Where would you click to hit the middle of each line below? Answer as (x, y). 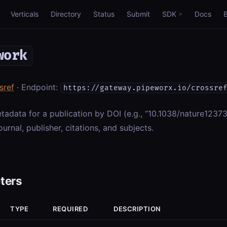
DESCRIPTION (137, 209)
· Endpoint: (37, 87)
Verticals (25, 14)
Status (104, 14)
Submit (138, 14)
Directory (66, 14)
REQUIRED (70, 209)
